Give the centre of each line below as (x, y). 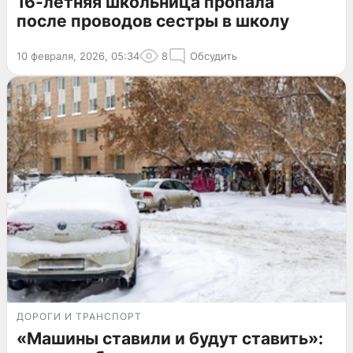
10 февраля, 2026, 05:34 (78, 56)
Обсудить (214, 56)
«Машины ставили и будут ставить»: (170, 338)
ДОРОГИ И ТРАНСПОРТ (79, 316)
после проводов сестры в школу (153, 21)
